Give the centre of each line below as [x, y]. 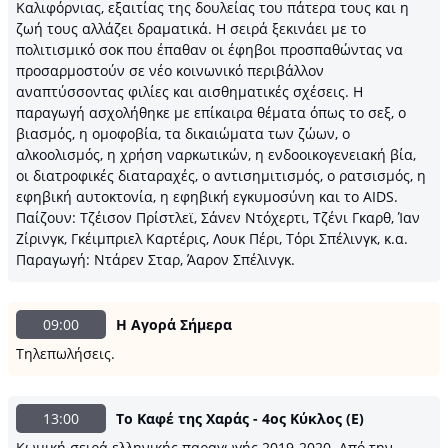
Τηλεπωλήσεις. [65, 353]
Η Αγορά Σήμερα [174, 324]
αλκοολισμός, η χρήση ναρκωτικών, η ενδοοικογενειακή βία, [216, 154]
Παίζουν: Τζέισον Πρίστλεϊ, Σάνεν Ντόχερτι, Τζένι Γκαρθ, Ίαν [218, 217]
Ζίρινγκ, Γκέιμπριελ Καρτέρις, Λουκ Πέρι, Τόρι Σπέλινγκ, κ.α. [212, 238]
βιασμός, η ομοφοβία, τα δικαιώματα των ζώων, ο [183, 133]
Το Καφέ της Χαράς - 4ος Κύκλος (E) [240, 418]
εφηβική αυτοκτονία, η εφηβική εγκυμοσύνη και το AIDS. [207, 196]
